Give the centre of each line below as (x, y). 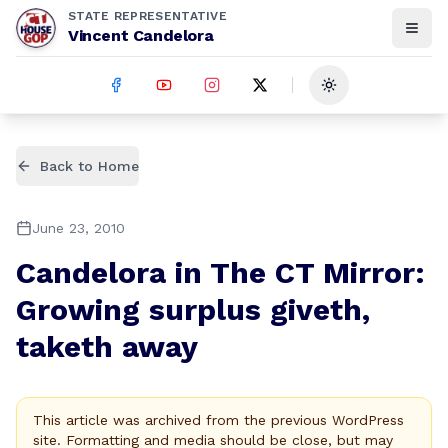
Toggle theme (376, 93)
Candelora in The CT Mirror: (220, 272)
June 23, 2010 (78, 228)
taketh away (107, 346)
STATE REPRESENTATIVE (147, 16)
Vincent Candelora (141, 35)
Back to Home (89, 166)
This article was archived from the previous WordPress (218, 420)
